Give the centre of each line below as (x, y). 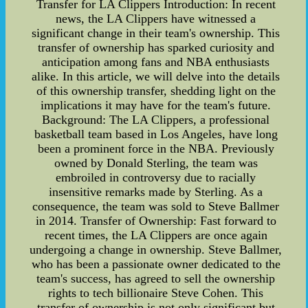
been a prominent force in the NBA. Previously (156, 149)
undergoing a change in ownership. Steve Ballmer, (156, 250)
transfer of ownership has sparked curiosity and (156, 48)
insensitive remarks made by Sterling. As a (156, 192)
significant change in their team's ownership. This (156, 33)
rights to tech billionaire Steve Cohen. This (156, 293)
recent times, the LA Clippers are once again (156, 235)
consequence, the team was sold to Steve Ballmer (156, 207)
